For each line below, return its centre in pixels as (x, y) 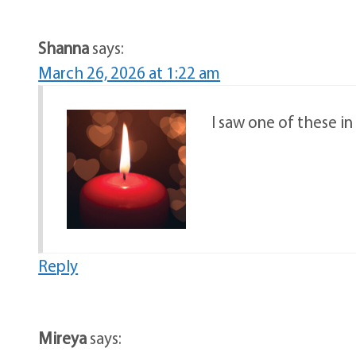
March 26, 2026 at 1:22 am (130, 73)
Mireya (63, 338)
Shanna (64, 48)
